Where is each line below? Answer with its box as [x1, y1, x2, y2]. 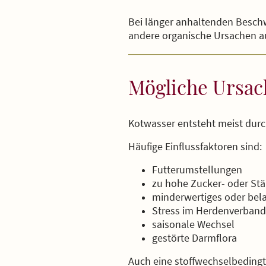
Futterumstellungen [152, 162, 242, 176]
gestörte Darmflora [152, 230, 237, 245]
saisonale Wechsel [152, 217, 235, 231]
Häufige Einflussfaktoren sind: [128, 139, 262, 153]
